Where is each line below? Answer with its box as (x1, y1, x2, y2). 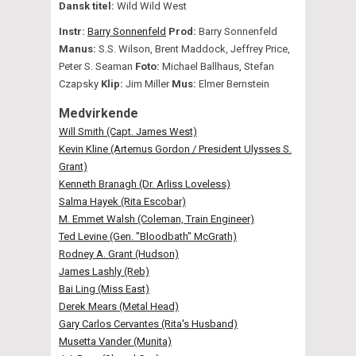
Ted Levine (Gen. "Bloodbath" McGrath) (59, 230, 237, 242)
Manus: (59, 42, 96, 55)
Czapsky (59, 77, 99, 90)
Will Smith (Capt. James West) (59, 125, 197, 137)
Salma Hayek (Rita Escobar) (59, 195, 186, 207)
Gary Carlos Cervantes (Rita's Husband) (59, 317, 238, 330)
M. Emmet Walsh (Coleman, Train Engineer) (59, 212, 254, 225)
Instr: (59, 25, 85, 37)
